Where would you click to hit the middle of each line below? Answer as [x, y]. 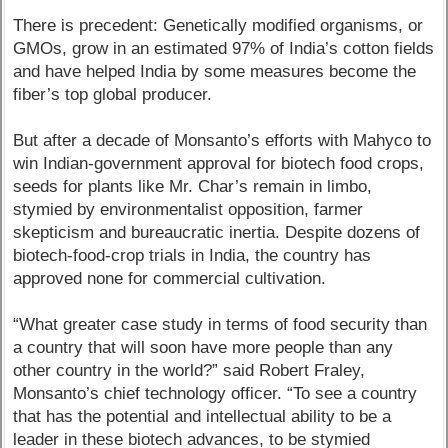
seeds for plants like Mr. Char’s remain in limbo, [193, 187]
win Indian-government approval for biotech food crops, [219, 164]
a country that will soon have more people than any [203, 348]
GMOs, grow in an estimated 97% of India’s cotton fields [224, 49]
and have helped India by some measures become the [215, 72]
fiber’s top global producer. [113, 95]
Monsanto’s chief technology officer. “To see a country [215, 394]
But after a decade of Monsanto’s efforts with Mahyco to [222, 141]
